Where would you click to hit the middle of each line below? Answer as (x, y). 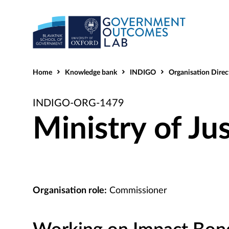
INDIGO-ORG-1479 (78, 103)
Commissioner (137, 191)
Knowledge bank (91, 73)
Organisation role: (70, 191)
